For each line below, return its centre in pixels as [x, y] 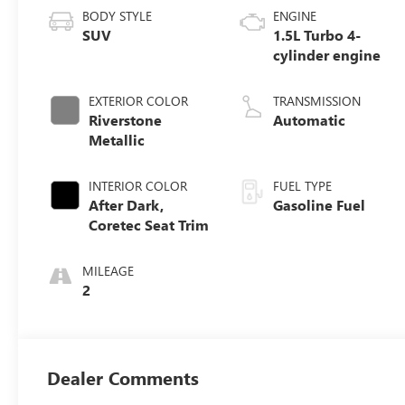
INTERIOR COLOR [138, 186]
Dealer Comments [123, 377]
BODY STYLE [118, 16]
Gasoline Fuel [320, 205]
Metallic [117, 140]
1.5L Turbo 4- [317, 35]
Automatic [310, 120]
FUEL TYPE [303, 186]
